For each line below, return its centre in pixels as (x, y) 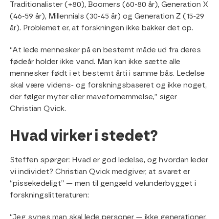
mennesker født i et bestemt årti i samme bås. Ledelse (107, 73)
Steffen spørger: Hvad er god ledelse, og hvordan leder (109, 160)
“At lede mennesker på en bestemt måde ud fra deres (105, 50)
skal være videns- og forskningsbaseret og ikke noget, (108, 85)
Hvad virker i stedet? (84, 136)
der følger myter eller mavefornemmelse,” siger (93, 97)
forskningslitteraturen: (49, 196)
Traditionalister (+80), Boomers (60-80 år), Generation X (109, 5)
